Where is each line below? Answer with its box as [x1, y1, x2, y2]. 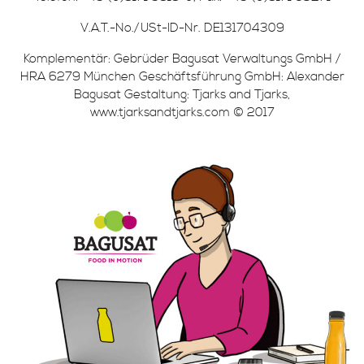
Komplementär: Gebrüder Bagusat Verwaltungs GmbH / [23, 51, 341, 67]
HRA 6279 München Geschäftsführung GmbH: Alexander [19, 69, 344, 84]
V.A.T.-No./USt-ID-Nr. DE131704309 [80, 20, 284, 36]
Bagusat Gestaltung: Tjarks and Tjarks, [74, 87, 290, 102]
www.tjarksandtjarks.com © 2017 [89, 105, 275, 120]
